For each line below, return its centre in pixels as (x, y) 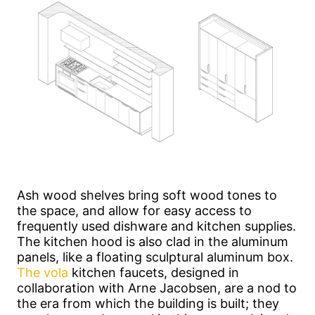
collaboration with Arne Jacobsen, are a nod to (157, 288)
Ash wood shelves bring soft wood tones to (147, 195)
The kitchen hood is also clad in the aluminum (153, 242)
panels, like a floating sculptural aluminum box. (155, 257)
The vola (43, 273)
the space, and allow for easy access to (134, 211)
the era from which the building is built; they (148, 304)
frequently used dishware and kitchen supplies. (156, 226)
